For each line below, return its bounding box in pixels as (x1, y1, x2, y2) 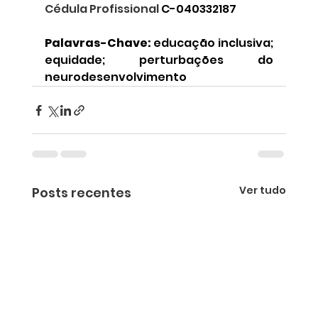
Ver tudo (239, 183, 287, 198)
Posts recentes (31, 184, 131, 202)
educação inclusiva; (150, 35, 274, 52)
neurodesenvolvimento (44, 69, 187, 86)
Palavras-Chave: (44, 35, 151, 52)
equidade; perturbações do (44, 52, 274, 69)
